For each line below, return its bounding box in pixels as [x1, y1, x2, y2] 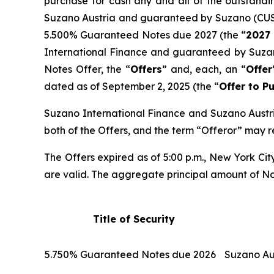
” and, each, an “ [162, 63, 246, 76]
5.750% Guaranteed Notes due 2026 [45, 248, 216, 261]
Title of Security [93, 213, 175, 226]
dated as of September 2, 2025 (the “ [44, 80, 219, 93]
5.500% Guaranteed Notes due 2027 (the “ [44, 29, 246, 42]
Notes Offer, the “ [44, 63, 131, 76]
